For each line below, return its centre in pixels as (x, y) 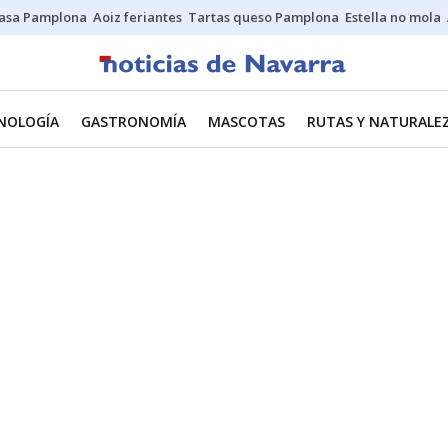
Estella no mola (393, 17)
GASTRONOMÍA (133, 121)
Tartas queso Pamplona (263, 17)
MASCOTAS (246, 121)
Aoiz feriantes (137, 17)
